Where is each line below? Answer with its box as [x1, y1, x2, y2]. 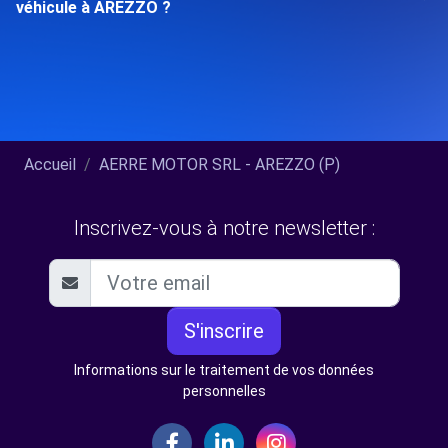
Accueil [24, 155, 76, 174]
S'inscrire [184, 319, 264, 343]
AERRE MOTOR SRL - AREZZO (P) [99, 155, 340, 174]
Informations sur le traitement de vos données [74, 362, 374, 378]
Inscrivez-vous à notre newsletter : [73, 216, 375, 240]
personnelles [182, 383, 266, 399]
